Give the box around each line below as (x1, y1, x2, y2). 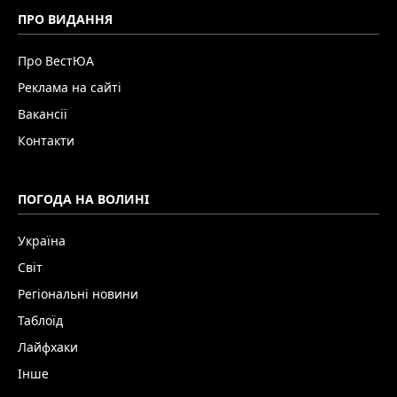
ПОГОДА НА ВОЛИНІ (18, 190, 149, 207)
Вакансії (18, 105, 67, 122)
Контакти (18, 131, 74, 149)
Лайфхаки (18, 338, 78, 355)
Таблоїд (18, 311, 63, 329)
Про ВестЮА (18, 51, 94, 69)
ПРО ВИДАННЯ (18, 10, 113, 27)
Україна (18, 231, 66, 249)
